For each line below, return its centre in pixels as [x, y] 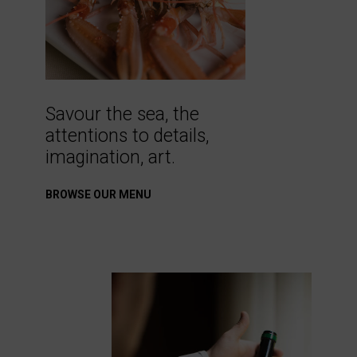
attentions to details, [127, 136]
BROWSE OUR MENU [98, 194]
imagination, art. [110, 157]
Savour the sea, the [122, 114]
